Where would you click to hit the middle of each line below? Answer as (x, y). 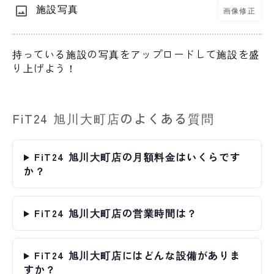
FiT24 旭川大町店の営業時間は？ (116, 213)
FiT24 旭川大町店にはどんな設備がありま (137, 255)
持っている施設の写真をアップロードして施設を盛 (136, 54)
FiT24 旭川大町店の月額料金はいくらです (137, 157)
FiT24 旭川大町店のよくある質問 (113, 119)
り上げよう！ (45, 68)
